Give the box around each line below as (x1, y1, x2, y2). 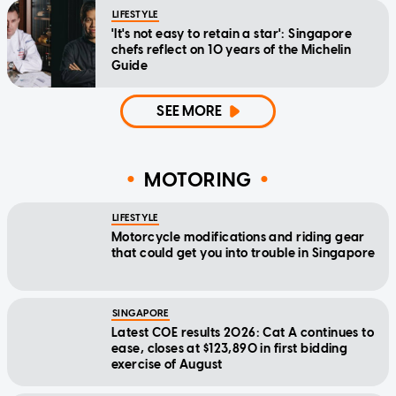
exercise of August (111, 357, 223, 373)
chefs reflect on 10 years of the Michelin (111, 42, 352, 58)
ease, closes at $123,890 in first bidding (111, 341, 348, 357)
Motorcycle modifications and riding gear (111, 230, 365, 246)
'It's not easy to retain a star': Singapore (111, 27, 353, 42)
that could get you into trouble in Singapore (111, 246, 376, 262)
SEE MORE (156, 103, 223, 120)
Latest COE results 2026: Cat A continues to (111, 325, 375, 341)
